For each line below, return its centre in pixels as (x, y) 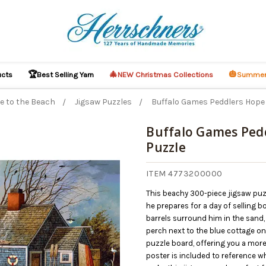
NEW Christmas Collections (166, 75)
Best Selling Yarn (66, 75)
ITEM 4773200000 (184, 174)
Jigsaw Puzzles (104, 102)
